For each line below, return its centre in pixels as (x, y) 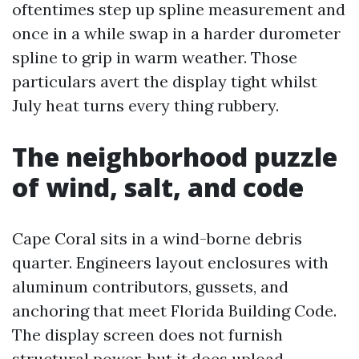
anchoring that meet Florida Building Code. (174, 311)
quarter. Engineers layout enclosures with (170, 262)
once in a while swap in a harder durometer (176, 33)
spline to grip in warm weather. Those (155, 57)
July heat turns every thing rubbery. (145, 105)
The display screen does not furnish (147, 335)
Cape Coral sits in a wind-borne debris (157, 238)
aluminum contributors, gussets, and (150, 286)
